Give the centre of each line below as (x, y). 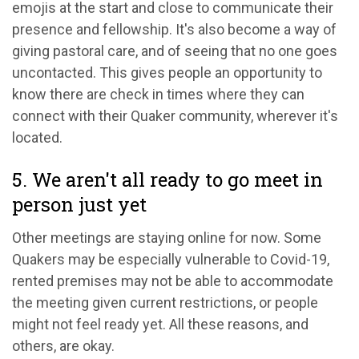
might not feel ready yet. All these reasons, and (160, 324)
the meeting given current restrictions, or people (165, 302)
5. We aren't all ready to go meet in (167, 179)
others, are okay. (63, 345)
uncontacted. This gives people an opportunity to (167, 72)
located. (37, 137)
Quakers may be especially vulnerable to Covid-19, (171, 259)
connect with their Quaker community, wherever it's (175, 115)
